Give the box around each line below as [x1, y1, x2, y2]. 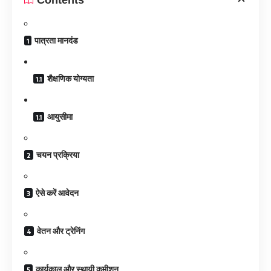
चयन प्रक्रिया [36, 149, 79, 160]
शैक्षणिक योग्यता [47, 73, 94, 83]
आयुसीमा [47, 111, 73, 122]
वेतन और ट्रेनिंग [37, 225, 85, 236]
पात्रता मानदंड [34, 34, 78, 45]
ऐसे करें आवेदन [36, 187, 79, 198]
